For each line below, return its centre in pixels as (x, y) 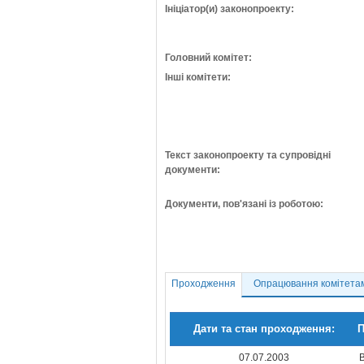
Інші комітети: (198, 77)
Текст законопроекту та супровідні (248, 155)
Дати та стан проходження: (264, 329)
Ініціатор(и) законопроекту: (230, 9)
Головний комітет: (208, 58)
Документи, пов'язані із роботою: (244, 204)
